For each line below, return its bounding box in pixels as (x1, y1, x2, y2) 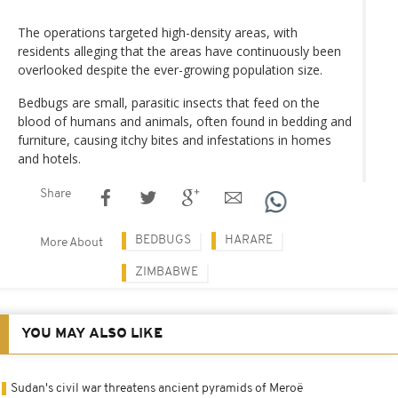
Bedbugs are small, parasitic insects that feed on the (18, 93, 320, 111)
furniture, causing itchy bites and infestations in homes (18, 131, 331, 148)
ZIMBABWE (135, 265, 198, 279)
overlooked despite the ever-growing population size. (18, 60, 322, 78)
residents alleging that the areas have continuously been (18, 42, 341, 60)
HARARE (225, 233, 273, 247)
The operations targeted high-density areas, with (18, 23, 298, 41)
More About (40, 235, 103, 250)
